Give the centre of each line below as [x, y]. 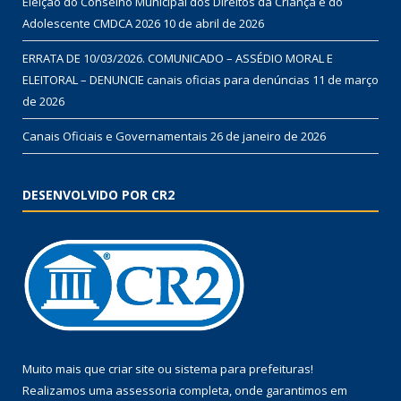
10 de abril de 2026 [213, 23]
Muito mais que [65, 368]
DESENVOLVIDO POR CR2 [98, 194]
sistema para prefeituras [243, 368]
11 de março [346, 79]
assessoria [146, 390]
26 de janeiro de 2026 [268, 136]
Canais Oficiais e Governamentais [115, 136]
